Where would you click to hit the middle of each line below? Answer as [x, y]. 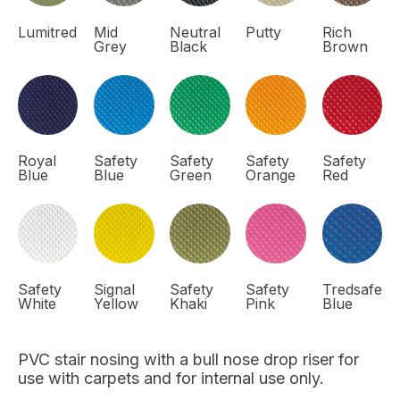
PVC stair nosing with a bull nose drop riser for [188, 360]
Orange [271, 175]
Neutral [196, 32]
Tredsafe [352, 290]
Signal [115, 290]
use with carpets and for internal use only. [171, 379]
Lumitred [47, 32]
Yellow [117, 304]
